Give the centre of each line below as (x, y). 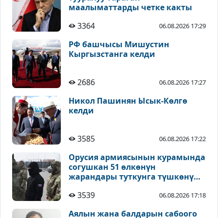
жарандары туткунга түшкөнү (131, 177)
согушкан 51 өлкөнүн (112, 167)
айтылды (88, 187)
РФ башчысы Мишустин (119, 45)
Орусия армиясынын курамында (137, 157)
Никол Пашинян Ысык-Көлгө (128, 101)
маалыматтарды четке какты (130, 8)
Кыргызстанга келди (112, 54)
